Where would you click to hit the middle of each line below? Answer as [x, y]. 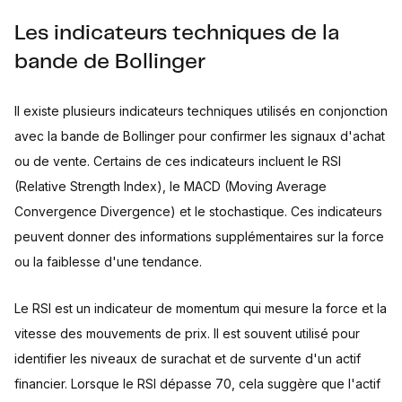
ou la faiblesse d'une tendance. [108, 262]
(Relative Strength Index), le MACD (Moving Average [170, 186]
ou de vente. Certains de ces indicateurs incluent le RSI [178, 161]
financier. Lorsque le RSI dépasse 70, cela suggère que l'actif [197, 384]
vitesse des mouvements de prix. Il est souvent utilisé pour [187, 333]
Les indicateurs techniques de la [177, 34]
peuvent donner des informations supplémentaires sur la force [199, 236]
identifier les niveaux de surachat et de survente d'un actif [188, 358]
